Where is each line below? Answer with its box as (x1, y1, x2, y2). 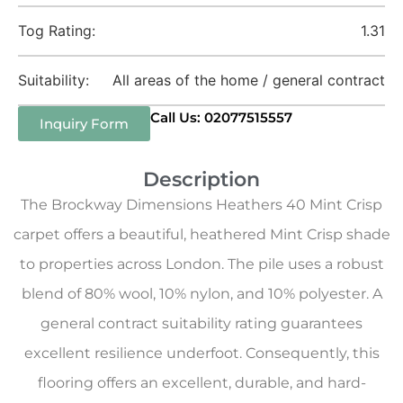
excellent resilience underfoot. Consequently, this (23, 345, 380, 362)
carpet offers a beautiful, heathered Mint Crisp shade (13, 226, 390, 243)
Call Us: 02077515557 (150, 109, 292, 126)
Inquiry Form (40, 115, 129, 132)
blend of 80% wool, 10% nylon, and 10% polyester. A (21, 285, 382, 302)
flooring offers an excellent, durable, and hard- (37, 374, 366, 391)
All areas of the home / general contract (112, 71, 385, 89)
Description (143, 167, 260, 192)
